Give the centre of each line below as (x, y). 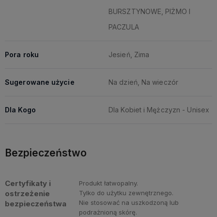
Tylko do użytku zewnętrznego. (126, 193)
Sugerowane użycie (40, 82)
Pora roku (22, 55)
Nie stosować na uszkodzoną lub (129, 203)
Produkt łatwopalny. (109, 183)
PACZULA (124, 27)
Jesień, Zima (129, 55)
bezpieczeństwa (36, 204)
